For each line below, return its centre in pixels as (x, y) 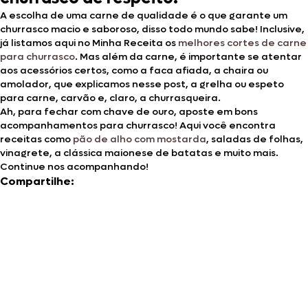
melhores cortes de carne (242, 43)
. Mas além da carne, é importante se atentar (188, 56)
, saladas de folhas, (255, 139)
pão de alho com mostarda (140, 139)
